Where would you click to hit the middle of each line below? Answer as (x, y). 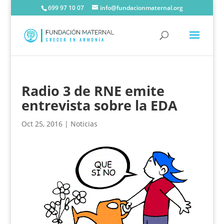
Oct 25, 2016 (42, 124)
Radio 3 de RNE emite (93, 91)
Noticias (84, 124)
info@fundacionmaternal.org (141, 8)
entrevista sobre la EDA (99, 105)
